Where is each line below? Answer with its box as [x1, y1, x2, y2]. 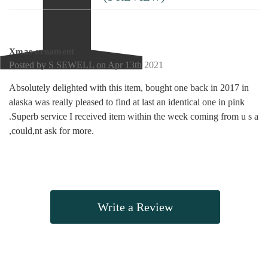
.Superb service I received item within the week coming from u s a [9, 111, 258, 122]
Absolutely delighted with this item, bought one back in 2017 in [9, 83, 249, 93]
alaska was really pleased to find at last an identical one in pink [9, 97, 245, 108]
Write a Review [98, 200, 173, 214]
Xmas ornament [9, 47, 75, 57]
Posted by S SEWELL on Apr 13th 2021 [9, 60, 163, 71]
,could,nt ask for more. [9, 126, 94, 136]
